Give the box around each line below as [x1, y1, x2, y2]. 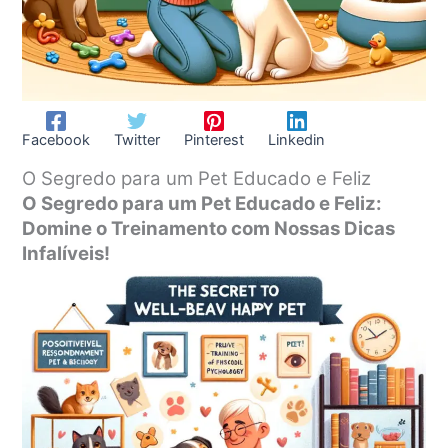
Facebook [22, 131, 91, 150]
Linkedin [268, 131, 326, 150]
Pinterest [184, 131, 245, 150]
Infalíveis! [22, 241, 111, 265]
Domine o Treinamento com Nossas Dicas [22, 216, 396, 240]
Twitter [114, 131, 161, 150]
